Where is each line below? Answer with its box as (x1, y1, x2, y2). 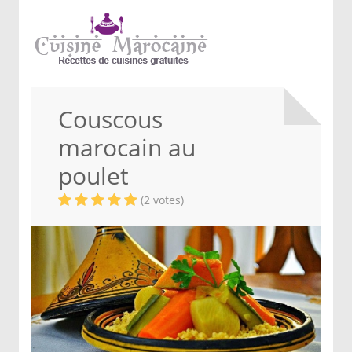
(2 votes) (141, 192, 184, 207)
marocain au (58, 131, 196, 163)
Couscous (58, 103, 163, 135)
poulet (58, 159, 129, 192)
